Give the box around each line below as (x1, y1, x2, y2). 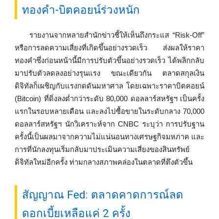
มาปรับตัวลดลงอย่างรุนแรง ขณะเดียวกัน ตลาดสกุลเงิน (15, 69, 204, 78)
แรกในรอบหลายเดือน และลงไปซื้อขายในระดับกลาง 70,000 (15, 107, 204, 116)
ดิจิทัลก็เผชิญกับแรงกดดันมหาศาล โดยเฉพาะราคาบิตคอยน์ (15, 82, 204, 90)
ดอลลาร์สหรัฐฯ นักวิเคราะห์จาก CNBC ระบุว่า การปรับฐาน (15, 120, 204, 129)
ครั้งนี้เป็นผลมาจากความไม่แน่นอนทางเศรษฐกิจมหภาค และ (15, 132, 204, 141)
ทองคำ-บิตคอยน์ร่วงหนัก (22, 3, 140, 17)
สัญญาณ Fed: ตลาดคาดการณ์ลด (22, 188, 183, 201)
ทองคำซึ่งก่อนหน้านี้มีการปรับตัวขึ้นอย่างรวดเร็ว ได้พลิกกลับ (15, 56, 204, 65)
